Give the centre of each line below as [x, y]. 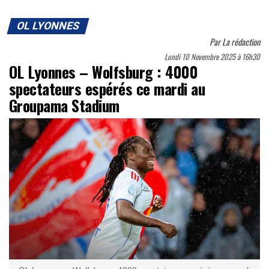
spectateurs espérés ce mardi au [107, 88]
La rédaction [241, 41]
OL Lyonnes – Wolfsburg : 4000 [104, 71]
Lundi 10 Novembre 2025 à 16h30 [212, 56]
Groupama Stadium [64, 105]
